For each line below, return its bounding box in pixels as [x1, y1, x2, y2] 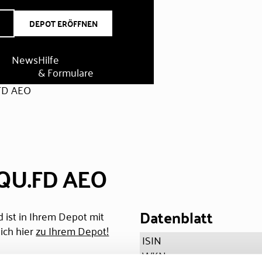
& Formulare [37, 63, 94, 81]
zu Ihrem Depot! [36, 221, 109, 240]
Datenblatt [140, 204, 213, 231]
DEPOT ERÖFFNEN [29, 16, 98, 31]
